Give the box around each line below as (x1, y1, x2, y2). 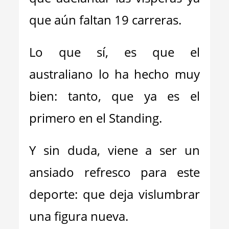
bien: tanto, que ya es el (29, 87, 200, 104)
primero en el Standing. (29, 109, 163, 126)
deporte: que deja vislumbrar (29, 186, 200, 202)
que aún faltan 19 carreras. (29, 11, 182, 28)
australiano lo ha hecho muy (29, 65, 200, 82)
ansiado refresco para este (29, 164, 200, 180)
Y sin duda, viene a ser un (29, 142, 200, 158)
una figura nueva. (29, 208, 129, 224)
